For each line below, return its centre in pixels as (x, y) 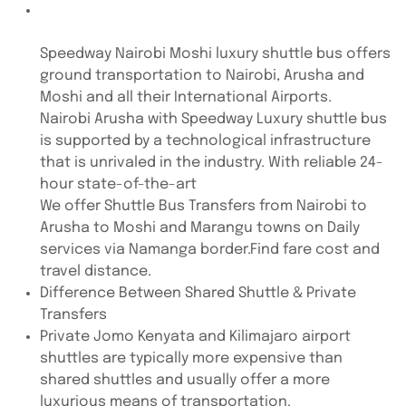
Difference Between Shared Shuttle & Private (198, 293)
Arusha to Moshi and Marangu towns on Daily (200, 228)
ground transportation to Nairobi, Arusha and (202, 76)
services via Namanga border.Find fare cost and (210, 250)
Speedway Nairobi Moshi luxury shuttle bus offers (215, 54)
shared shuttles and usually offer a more (185, 380)
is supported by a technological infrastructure (205, 141)
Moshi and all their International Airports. (186, 97)
